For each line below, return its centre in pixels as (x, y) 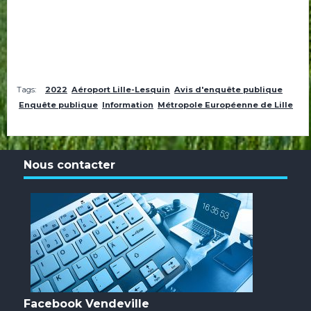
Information (128, 105)
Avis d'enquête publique (229, 90)
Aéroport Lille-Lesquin (121, 90)
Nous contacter (70, 165)
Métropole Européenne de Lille (226, 105)
